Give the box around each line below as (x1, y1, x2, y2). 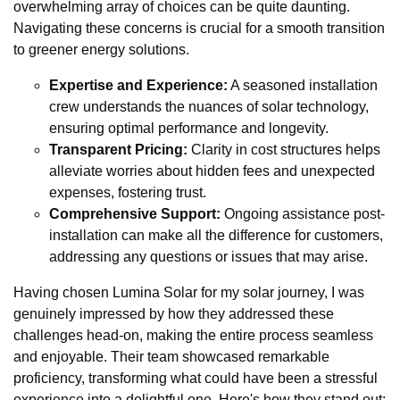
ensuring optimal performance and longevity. (49, 120, 329, 136)
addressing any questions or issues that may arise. (49, 248, 368, 264)
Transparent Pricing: (49, 141, 187, 157)
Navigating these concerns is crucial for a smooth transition (13, 20, 385, 36)
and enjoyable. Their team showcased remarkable (13, 348, 329, 364)
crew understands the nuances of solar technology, (49, 98, 369, 114)
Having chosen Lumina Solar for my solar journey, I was (13, 284, 364, 300)
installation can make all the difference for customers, (49, 227, 383, 243)
